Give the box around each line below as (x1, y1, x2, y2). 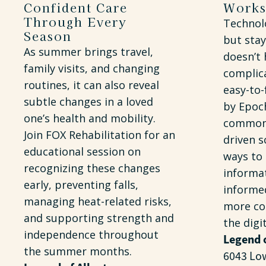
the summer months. (24, 244, 132, 258)
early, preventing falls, (24, 178, 138, 192)
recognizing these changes (24, 161, 160, 175)
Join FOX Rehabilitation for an (24, 128, 175, 142)
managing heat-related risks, (24, 194, 172, 208)
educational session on (24, 144, 141, 159)
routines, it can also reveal (24, 78, 159, 92)
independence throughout (24, 227, 159, 242)
